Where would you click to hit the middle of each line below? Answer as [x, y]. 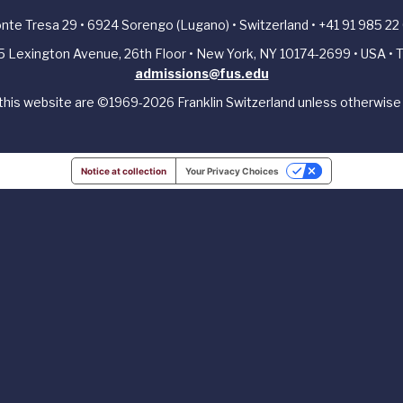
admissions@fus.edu [201, 73]
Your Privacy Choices [232, 170]
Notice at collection [124, 170]
